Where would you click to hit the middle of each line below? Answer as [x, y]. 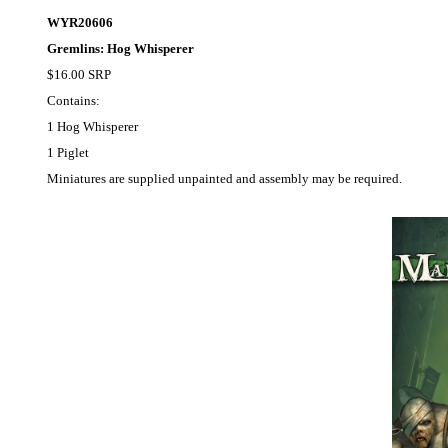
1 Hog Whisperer [92, 127]
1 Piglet [68, 153]
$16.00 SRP [79, 75]
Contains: [73, 101]
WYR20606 [80, 23]
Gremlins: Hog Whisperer [120, 49]
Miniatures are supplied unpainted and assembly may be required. [224, 179]
